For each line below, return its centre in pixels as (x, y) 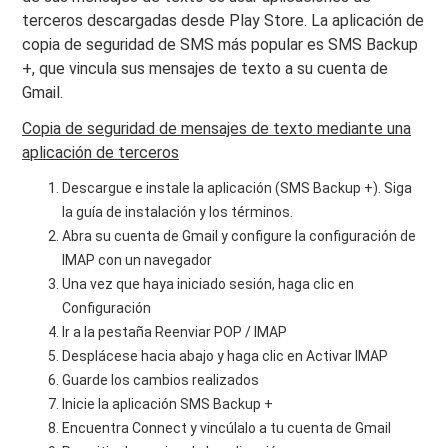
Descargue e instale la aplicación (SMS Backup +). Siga (237, 188)
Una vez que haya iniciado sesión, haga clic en (208, 284)
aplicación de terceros (101, 153)
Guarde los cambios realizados (161, 380)
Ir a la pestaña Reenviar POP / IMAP (175, 332)
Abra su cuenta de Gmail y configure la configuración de (239, 236)
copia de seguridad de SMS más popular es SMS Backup (220, 45)
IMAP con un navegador (137, 260)
